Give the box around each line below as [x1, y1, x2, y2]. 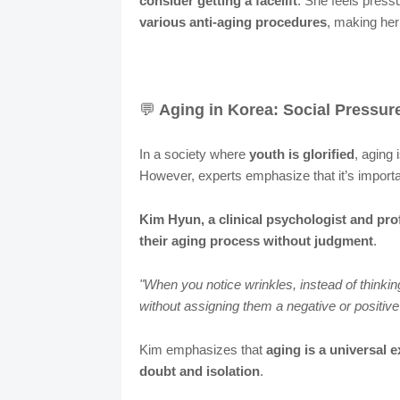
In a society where [138, 146, 249, 162]
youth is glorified [248, 146, 354, 162]
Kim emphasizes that [138, 342, 266, 358]
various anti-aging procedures [138, 14, 327, 30]
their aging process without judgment [138, 233, 373, 249]
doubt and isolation [138, 363, 260, 379]
